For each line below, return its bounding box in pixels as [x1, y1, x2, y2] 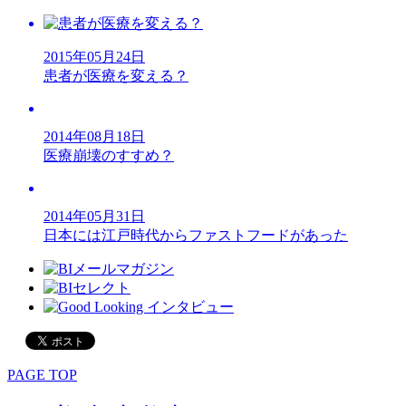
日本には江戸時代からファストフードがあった [43, 227, 348, 244]
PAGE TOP [7, 367, 77, 383]
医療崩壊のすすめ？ [43, 148, 174, 164]
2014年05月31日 [43, 208, 145, 225]
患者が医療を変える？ [43, 68, 188, 84]
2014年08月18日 [43, 129, 145, 145]
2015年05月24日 [43, 49, 145, 65]
